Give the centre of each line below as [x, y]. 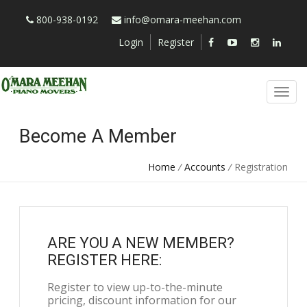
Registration [261, 167]
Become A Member [98, 136]
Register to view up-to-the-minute [135, 287]
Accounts [205, 167]
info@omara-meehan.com [183, 20]
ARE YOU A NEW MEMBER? [141, 243]
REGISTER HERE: [105, 260]
